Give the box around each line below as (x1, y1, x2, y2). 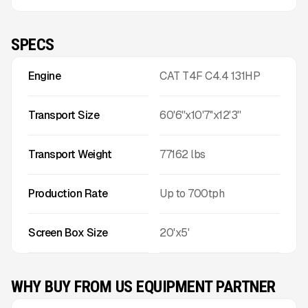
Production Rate (28, 186, 108, 201)
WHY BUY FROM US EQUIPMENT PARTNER (11, 277, 276, 296)
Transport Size (28, 108, 99, 122)
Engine (28, 69, 60, 83)
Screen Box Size (28, 225, 108, 240)
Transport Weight (28, 147, 111, 162)
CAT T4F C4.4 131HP (159, 69, 260, 83)
